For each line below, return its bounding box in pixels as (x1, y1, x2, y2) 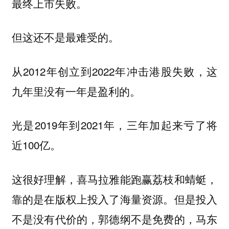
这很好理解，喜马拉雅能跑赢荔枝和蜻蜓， (11, 171, 218, 187)
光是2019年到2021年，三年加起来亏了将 (11, 117, 218, 133)
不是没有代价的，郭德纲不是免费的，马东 (11, 211, 218, 226)
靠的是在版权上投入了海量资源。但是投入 (11, 191, 218, 207)
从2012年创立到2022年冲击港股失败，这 (11, 63, 218, 79)
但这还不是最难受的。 (11, 30, 119, 45)
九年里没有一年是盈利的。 (11, 83, 141, 99)
